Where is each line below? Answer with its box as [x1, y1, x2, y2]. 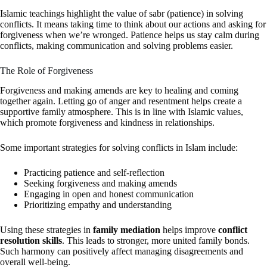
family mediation [93, 224, 160, 235]
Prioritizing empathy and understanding [24, 199, 172, 210]
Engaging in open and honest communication [24, 188, 194, 199]
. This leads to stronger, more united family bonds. [62, 235, 250, 246]
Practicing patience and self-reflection [24, 167, 164, 178]
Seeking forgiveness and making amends [24, 178, 177, 188]
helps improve [160, 224, 218, 235]
